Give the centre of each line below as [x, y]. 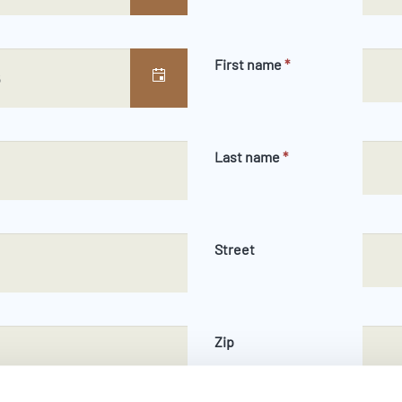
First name [249, 64]
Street [235, 249]
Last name [249, 157]
